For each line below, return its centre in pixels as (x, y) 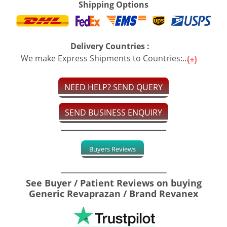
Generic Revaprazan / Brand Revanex (113, 194)
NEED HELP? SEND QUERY (113, 87)
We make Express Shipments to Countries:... (106, 59)
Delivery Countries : (110, 46)
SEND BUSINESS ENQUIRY (113, 113)
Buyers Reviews (112, 149)
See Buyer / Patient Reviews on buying (113, 183)
